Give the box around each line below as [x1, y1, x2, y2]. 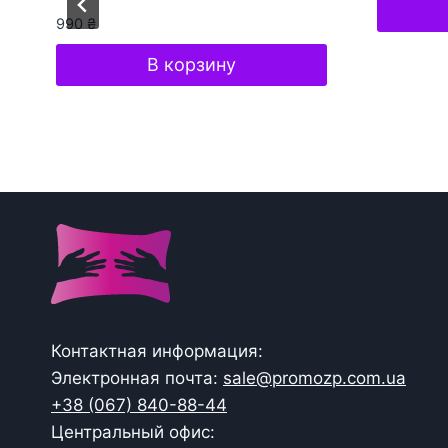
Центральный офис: [51, 422, 215, 443]
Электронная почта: [51, 368, 223, 389]
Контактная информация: [51, 341, 263, 362]
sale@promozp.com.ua [223, 368, 406, 389]
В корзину [146, 53, 236, 75]
